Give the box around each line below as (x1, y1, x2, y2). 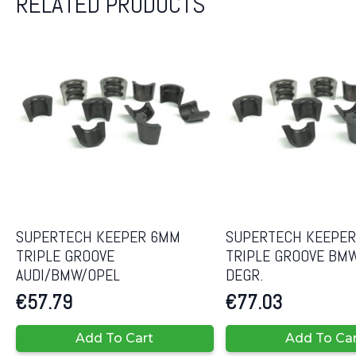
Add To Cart (75, 331, 154, 346)
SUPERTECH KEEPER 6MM (16, 226, 180, 248)
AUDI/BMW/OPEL (16, 265, 120, 286)
